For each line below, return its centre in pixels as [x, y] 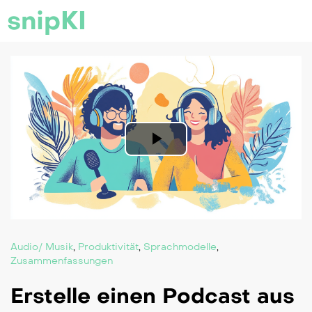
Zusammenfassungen [62, 261]
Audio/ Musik [42, 247]
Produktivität [108, 247]
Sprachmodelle [180, 247]
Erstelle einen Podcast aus [153, 296]
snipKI [47, 21]
